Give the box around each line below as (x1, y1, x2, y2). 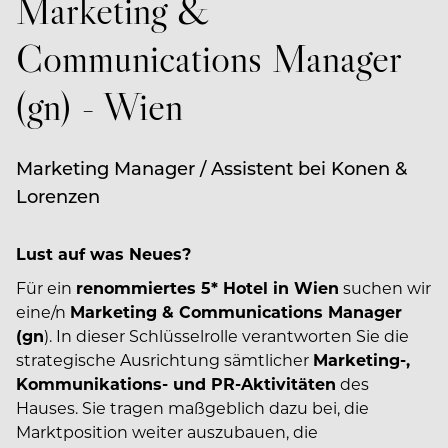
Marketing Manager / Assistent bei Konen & (16, 156, 407, 180)
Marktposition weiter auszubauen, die (16, 421, 318, 442)
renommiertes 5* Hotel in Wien (76, 277, 339, 298)
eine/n (16, 301, 70, 322)
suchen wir (339, 277, 431, 298)
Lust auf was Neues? (16, 243, 191, 264)
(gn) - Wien (16, 81, 183, 130)
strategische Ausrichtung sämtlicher (16, 349, 313, 370)
